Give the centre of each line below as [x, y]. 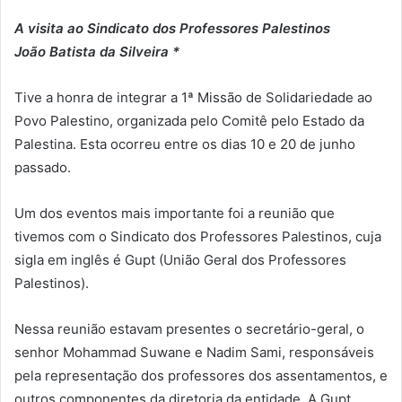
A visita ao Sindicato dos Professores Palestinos [172, 28]
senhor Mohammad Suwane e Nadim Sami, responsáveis [194, 352]
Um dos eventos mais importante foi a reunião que [175, 213]
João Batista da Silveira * [97, 51]
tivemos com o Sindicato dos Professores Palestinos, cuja [198, 236]
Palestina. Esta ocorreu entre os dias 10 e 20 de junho [185, 144]
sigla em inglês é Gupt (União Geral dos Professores [180, 259]
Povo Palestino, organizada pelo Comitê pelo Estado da [189, 120]
